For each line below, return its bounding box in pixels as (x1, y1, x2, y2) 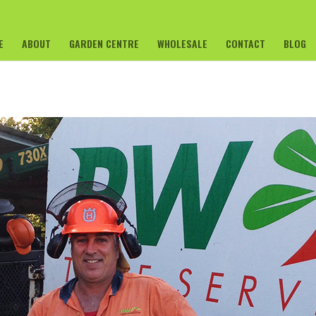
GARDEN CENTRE (69, 35, 139, 51)
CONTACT (226, 35, 265, 51)
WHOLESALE (157, 35, 207, 51)
